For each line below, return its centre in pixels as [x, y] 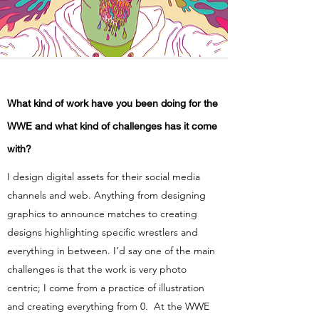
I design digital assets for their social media [104, 177]
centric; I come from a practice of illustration [106, 288]
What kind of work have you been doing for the [113, 103]
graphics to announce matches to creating [102, 214]
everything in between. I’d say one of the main [111, 251]
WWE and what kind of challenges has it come [112, 126]
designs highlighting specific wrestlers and [103, 232]
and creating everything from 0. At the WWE [108, 306]
